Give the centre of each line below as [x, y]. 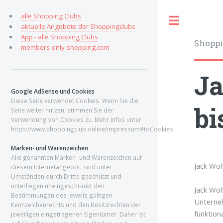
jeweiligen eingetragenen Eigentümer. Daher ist [78, 214]
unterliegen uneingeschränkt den [58, 186]
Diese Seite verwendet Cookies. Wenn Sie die [75, 101]
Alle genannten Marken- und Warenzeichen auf [76, 157]
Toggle [201, 20]
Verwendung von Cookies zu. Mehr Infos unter [76, 119]
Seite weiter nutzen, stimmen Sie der [62, 110]
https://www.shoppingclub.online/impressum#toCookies [92, 129]
